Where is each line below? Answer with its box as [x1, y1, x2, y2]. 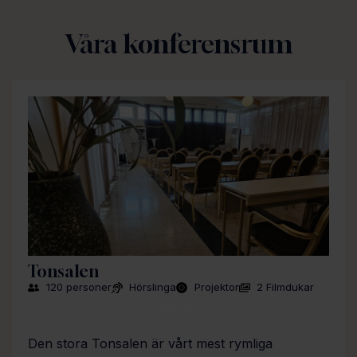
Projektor [194, 280, 239, 294]
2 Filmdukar [257, 280, 314, 294]
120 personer [45, 280, 112, 294]
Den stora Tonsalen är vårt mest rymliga [28, 335, 273, 352]
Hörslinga [129, 280, 176, 294]
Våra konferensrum [65, 29, 292, 60]
